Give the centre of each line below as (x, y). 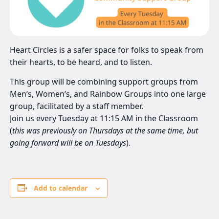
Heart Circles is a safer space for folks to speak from (107, 50)
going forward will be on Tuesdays (68, 142)
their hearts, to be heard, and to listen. (81, 62)
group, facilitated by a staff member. (77, 106)
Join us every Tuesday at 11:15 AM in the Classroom (104, 118)
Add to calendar (60, 188)
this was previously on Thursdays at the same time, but (105, 130)
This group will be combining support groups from (104, 81)
